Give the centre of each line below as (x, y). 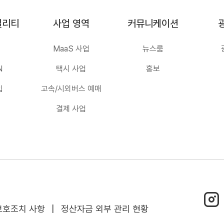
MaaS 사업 (71, 49)
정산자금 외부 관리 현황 (105, 209)
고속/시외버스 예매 (71, 89)
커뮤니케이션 (153, 23)
